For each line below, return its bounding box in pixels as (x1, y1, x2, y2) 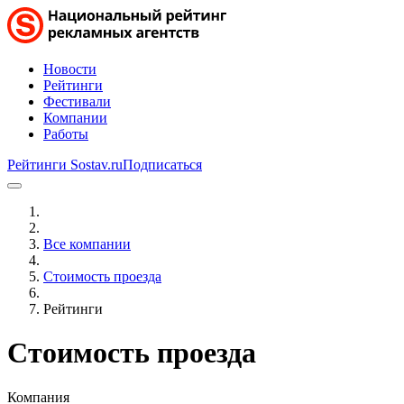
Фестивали (43, 94, 111, 109)
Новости (43, 61, 96, 77)
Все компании (43, 236, 131, 252)
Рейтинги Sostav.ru (7, 157, 123, 172)
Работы (43, 126, 88, 142)
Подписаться (123, 157, 202, 172)
